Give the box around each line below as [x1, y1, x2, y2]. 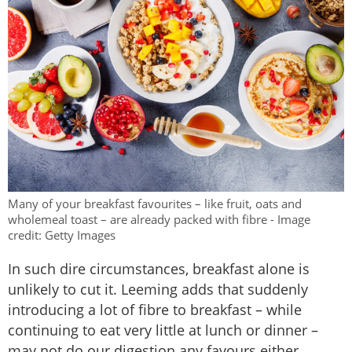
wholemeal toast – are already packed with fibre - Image [8, 211, 310, 227]
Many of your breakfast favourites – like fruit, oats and [8, 195, 302, 211]
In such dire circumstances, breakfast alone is [8, 258, 310, 278]
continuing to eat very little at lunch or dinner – [8, 320, 318, 339]
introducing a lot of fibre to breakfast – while [8, 299, 302, 319]
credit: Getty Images [8, 226, 115, 243]
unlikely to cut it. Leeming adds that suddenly [8, 279, 308, 299]
